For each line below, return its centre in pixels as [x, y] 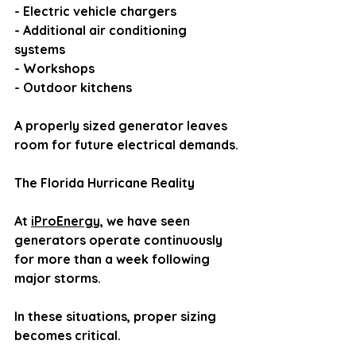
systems [40, 49]
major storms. [58, 278]
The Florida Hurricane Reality [104, 183]
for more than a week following [114, 259]
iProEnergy [66, 221]
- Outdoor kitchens [73, 87]
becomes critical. [68, 335]
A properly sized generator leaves [122, 126]
